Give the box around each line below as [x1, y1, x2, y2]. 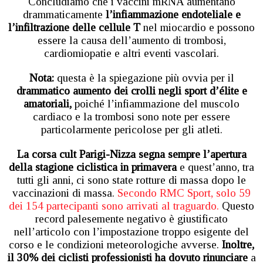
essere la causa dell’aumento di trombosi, [37, 33, 226, 46]
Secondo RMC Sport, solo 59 [114, 186, 251, 199]
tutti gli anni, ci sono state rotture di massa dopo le [17, 173, 246, 186]
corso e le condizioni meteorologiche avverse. [9, 238, 222, 251]
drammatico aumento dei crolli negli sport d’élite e [16, 84, 247, 97]
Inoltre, [222, 238, 254, 251]
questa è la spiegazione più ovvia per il [53, 71, 234, 84]
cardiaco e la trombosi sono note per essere [33, 110, 230, 123]
